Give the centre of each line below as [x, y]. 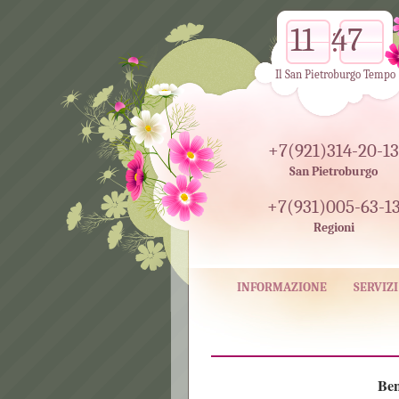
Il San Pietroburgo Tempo [335, 74]
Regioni [334, 228]
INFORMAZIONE [281, 287]
